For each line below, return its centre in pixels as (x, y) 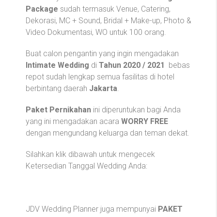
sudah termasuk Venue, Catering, (114, 9)
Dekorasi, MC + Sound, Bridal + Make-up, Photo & (108, 21)
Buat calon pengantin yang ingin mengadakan (102, 54)
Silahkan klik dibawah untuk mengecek (90, 155)
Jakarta (103, 89)
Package (42, 9)
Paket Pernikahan (59, 110)
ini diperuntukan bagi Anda (137, 110)
